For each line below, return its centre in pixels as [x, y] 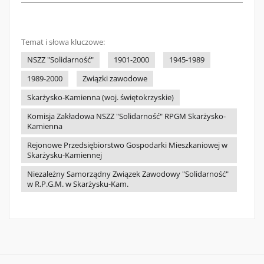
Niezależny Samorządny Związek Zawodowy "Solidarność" [128, 174]
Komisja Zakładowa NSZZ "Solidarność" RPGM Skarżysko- [126, 116]
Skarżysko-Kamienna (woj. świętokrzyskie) [100, 98]
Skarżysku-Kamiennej [65, 155]
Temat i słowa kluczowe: [63, 42]
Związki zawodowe [115, 79]
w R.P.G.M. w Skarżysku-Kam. [78, 184]
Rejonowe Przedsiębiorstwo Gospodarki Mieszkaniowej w [127, 145]
